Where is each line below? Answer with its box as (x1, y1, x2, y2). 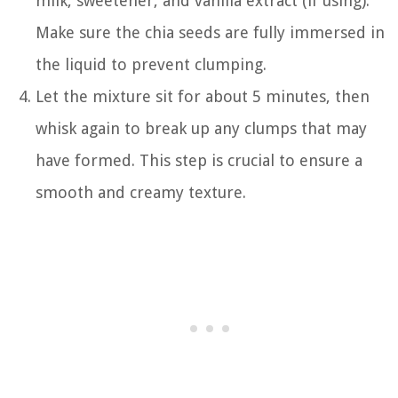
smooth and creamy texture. (36, 182, 246, 202)
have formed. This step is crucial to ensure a (36, 150, 362, 170)
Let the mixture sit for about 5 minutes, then (36, 86, 370, 106)
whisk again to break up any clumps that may (36, 118, 367, 138)
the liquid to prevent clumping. (36, 54, 267, 74)
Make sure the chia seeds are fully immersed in (36, 22, 385, 42)
